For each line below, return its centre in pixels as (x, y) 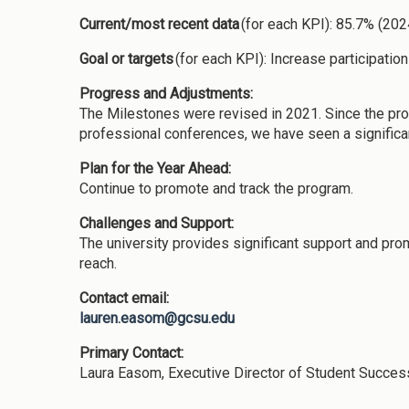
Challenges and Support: (158, 223)
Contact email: (126, 298)
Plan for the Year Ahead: (157, 168)
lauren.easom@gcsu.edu (157, 318)
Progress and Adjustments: (168, 93)
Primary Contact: (133, 352)
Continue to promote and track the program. (216, 188)
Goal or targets (126, 58)
